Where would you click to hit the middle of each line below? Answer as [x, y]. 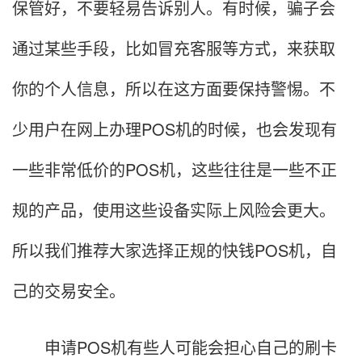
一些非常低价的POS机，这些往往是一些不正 [175, 170]
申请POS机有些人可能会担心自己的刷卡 [175, 347]
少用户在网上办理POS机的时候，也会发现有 [175, 129]
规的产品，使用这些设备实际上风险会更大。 [174, 210]
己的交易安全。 [69, 291]
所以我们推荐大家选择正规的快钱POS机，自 [175, 250]
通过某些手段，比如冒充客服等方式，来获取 [174, 48]
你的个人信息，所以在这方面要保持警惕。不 [174, 89]
